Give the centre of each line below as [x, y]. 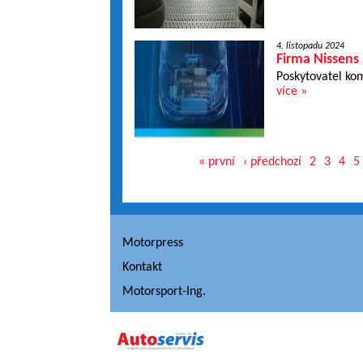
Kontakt [142, 267]
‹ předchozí [272, 162]
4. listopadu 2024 [310, 46]
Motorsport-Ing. [164, 292]
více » [291, 92]
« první [216, 162]
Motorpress [152, 243]
